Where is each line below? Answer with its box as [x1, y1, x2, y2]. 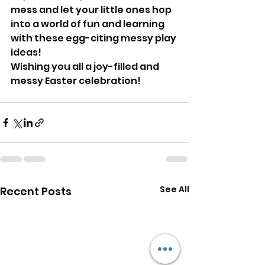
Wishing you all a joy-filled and [11, 60, 161, 73]
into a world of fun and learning [11, 17, 166, 31]
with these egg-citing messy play [11, 31, 178, 45]
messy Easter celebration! [11, 74, 141, 88]
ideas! [11, 46, 41, 59]
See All [160, 183, 189, 195]
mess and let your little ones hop [11, 3, 173, 17]
